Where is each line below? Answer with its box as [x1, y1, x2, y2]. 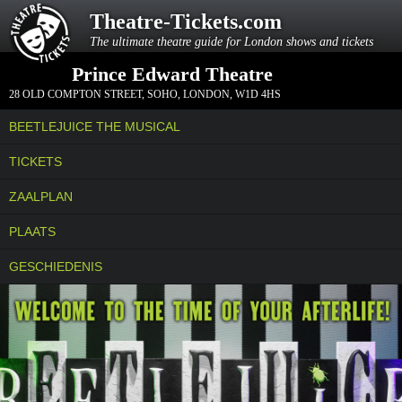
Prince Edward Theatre [72, 63, 273, 85]
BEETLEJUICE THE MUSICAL [9, 119, 180, 134]
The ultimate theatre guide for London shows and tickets [90, 35, 373, 48]
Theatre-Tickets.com [90, 10, 282, 33]
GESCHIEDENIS [9, 259, 102, 274]
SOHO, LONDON [147, 88, 230, 100]
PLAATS [9, 224, 56, 239]
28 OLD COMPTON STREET [9, 88, 142, 100]
